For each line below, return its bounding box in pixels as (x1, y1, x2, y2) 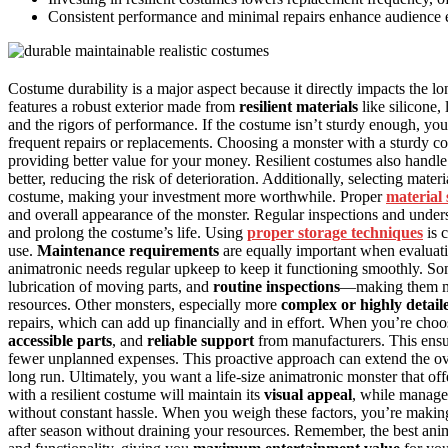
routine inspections (213, 278, 340, 296)
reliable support (147, 332, 254, 350)
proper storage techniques (247, 224, 423, 242)
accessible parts (8, 332, 112, 350)
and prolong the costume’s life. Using (8, 224, 247, 242)
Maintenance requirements (37, 242, 219, 260)
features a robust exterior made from (8, 98, 239, 116)
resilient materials (239, 98, 358, 116)
